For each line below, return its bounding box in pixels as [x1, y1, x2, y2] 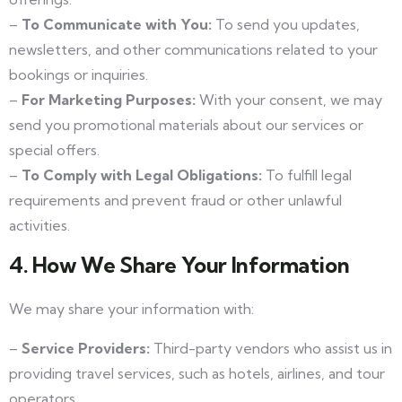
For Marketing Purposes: [22, 91, 196, 109]
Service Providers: [22, 339, 150, 357]
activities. [9, 216, 70, 234]
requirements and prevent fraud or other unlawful [9, 191, 342, 209]
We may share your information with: [9, 300, 254, 318]
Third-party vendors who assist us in [150, 339, 392, 357]
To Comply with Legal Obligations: [22, 166, 262, 184]
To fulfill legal [262, 166, 352, 184]
